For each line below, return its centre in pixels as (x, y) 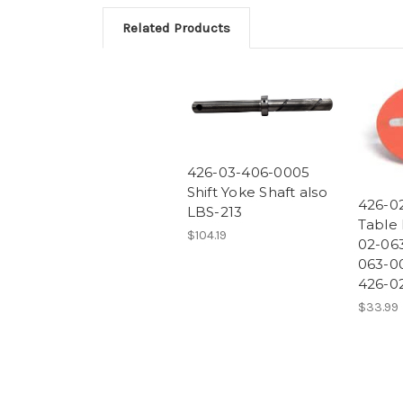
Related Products (176, 27)
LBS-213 (215, 211)
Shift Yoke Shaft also (257, 192)
